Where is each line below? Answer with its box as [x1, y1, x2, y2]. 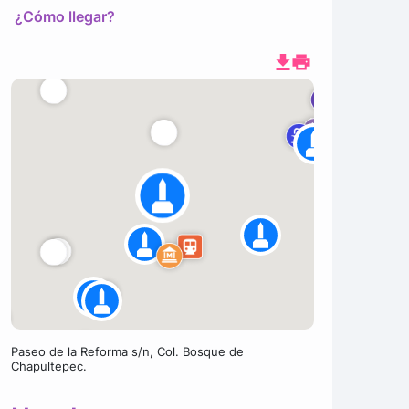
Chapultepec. [10, 359, 87, 373]
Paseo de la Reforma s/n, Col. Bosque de [10, 344, 244, 359]
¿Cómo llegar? [14, 7, 115, 26]
